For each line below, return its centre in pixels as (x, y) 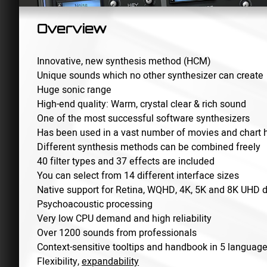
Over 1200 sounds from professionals (117, 233)
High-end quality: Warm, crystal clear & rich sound (142, 104)
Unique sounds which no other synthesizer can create (150, 75)
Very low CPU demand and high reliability (125, 218)
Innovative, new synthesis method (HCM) (124, 61)
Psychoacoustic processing (95, 204)
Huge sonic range (74, 90)
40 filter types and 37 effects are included (126, 161)
